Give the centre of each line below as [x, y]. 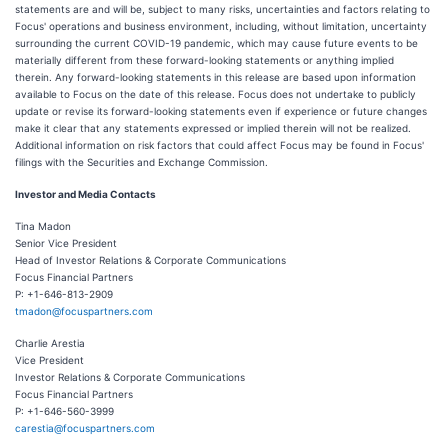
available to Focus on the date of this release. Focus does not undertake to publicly [215, 94]
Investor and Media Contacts [85, 194]
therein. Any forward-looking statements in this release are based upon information [215, 77]
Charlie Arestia [50, 343]
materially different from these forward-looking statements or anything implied [204, 60]
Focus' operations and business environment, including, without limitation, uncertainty [221, 26]
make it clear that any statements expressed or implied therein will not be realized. [213, 128]
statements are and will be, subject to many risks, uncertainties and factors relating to [222, 9]
